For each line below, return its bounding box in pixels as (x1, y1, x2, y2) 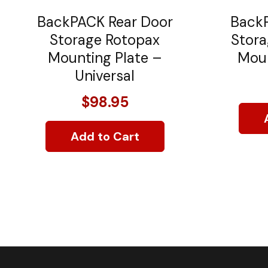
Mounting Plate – (47, 48, 162, 67)
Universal (75, 66, 135, 85)
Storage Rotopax (50, 30, 160, 49)
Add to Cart (70, 128, 139, 144)
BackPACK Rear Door (36, 12, 173, 31)
